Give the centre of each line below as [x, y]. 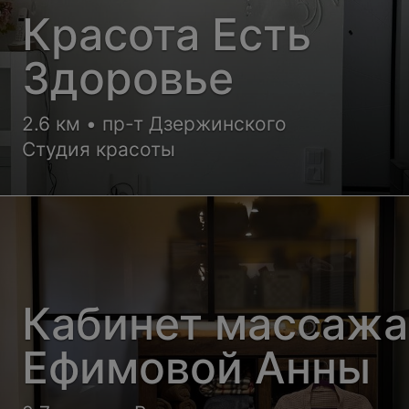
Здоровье [128, 78]
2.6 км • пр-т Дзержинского [155, 123]
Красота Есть [167, 34]
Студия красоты [99, 149]
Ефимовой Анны [197, 367]
